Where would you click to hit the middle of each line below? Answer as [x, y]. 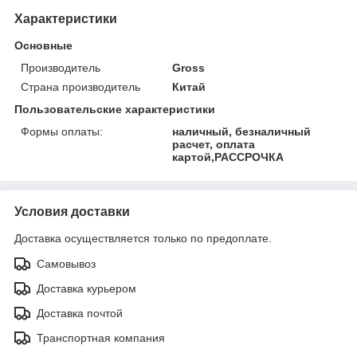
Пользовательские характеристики [115, 109]
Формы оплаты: [62, 131]
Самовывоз [66, 263]
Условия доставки [72, 211]
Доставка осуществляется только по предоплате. [143, 238]
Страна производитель [80, 86]
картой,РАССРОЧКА [228, 157]
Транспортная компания [101, 337]
